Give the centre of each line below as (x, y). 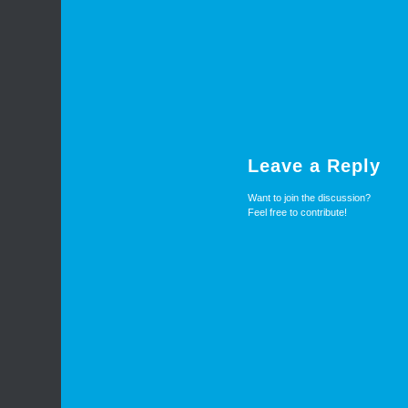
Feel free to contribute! (297, 213)
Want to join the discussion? (309, 198)
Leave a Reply (314, 166)
